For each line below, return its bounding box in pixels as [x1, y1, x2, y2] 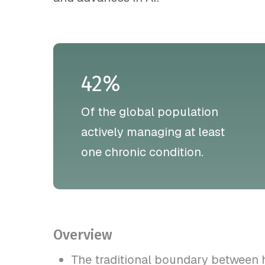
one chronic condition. [80, 144, 203, 160]
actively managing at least [80, 124, 225, 140]
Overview [53, 227, 112, 244]
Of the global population [80, 104, 218, 119]
